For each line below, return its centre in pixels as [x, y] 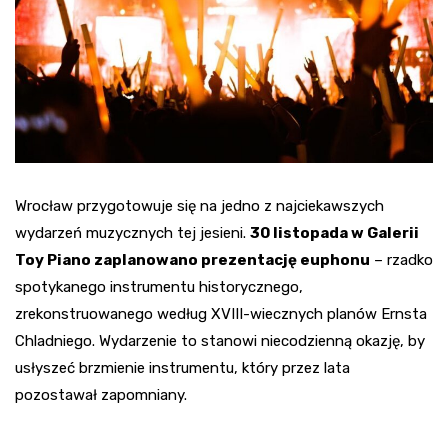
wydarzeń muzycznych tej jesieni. [132, 232]
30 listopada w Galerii [334, 232]
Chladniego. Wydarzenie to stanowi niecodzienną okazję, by [220, 340]
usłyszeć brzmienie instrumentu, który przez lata [182, 367]
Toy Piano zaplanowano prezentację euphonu [192, 259]
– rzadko [401, 259]
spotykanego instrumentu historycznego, [159, 286]
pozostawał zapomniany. [101, 394]
